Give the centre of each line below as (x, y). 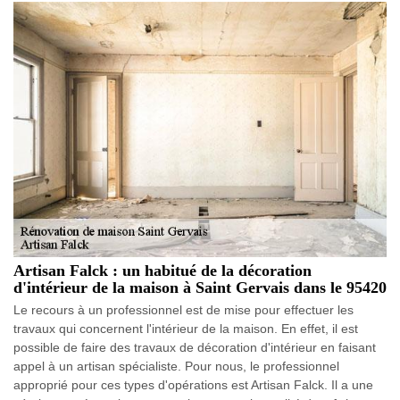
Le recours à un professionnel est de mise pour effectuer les (183, 309)
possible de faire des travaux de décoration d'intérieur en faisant (195, 347)
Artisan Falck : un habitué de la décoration (162, 270)
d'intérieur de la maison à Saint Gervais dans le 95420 (200, 287)
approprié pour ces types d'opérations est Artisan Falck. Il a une (193, 384)
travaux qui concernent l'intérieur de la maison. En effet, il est (186, 328)
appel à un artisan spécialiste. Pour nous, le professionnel (176, 366)
